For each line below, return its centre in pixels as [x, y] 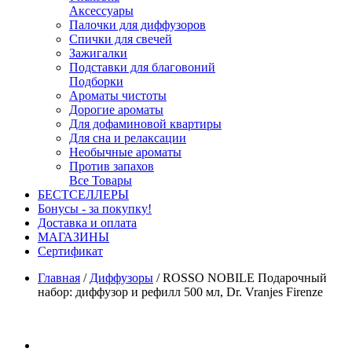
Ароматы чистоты [118, 95]
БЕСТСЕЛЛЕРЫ [83, 194]
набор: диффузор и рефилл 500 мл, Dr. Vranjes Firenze [180, 292]
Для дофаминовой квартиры [145, 124]
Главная [59, 278]
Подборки [96, 81]
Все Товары [101, 180]
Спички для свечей [121, 39]
